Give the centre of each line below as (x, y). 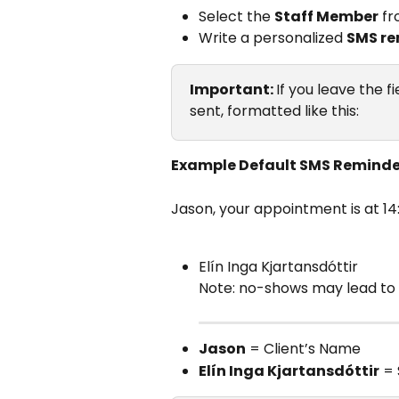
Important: (233, 89)
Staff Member (326, 16)
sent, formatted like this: (274, 110)
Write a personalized (273, 38)
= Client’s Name (303, 349)
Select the (236, 16)
